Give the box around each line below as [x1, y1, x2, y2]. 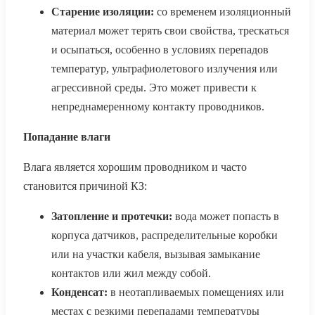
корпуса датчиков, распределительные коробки [51, 229, 278, 242]
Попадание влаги [23, 131, 110, 143]
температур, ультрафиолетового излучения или [51, 63, 278, 75]
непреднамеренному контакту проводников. [51, 101, 264, 113]
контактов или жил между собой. [51, 267, 211, 280]
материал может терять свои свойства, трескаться [51, 25, 289, 37]
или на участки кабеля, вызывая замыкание [51, 248, 260, 261]
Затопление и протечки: [51, 210, 172, 223]
